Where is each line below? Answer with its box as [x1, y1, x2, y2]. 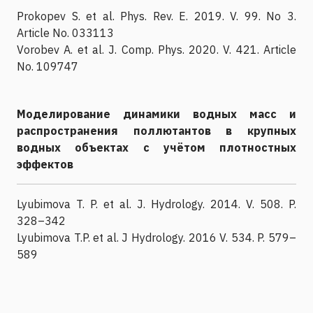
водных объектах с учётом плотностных [17, 140, 296, 154]
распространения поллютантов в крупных [17, 123, 296, 138]
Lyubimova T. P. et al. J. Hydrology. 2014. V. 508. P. [17, 196, 296, 211]
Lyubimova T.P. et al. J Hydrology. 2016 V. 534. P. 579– [17, 230, 296, 245]
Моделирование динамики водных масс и [17, 106, 296, 121]
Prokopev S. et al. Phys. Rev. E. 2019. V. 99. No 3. [17, 8, 296, 23]
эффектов [17, 156, 73, 171]
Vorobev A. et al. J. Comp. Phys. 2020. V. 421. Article [17, 42, 296, 57]
